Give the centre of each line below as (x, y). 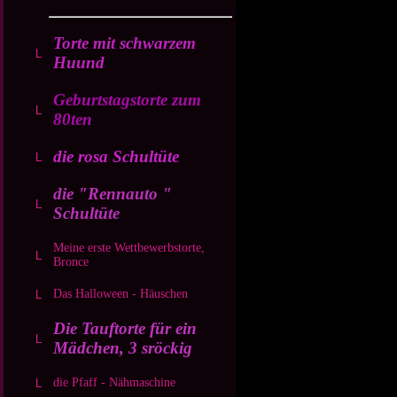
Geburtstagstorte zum (127, 100)
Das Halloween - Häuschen (121, 294)
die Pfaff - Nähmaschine (114, 382)
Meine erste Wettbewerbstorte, (129, 248)
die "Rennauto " (113, 194)
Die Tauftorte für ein (125, 328)
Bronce (71, 262)
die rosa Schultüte (116, 156)
